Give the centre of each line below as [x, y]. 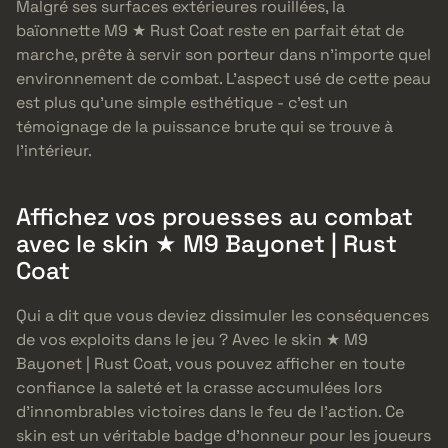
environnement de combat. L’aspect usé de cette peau [223, 79]
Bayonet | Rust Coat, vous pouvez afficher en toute [210, 364]
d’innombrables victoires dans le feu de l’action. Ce [210, 412]
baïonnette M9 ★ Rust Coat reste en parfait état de [210, 31]
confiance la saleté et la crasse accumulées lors [199, 388]
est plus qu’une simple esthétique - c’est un [182, 103]
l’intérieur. [54, 151]
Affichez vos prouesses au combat [214, 217]
